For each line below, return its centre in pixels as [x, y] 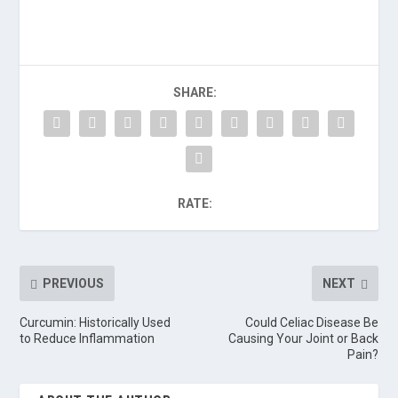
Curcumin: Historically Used [96, 322]
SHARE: [195, 92]
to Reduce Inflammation [88, 338]
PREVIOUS [74, 283]
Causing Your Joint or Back [303, 338]
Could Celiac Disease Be [311, 322]
